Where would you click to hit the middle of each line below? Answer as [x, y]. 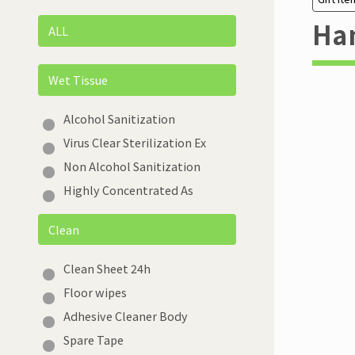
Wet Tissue [78, 80]
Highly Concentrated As [128, 190]
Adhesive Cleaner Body [125, 315]
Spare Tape [93, 339]
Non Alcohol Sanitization [132, 166]
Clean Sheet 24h [107, 268]
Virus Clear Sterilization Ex [134, 143]
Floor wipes [95, 292]
